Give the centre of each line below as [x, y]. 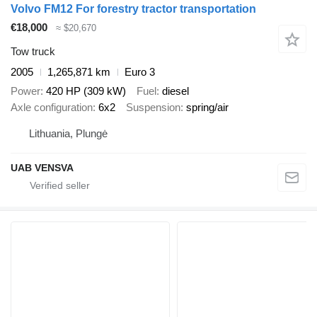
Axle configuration [52, 107]
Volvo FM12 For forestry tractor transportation [133, 8]
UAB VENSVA [42, 168]
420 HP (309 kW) [86, 91]
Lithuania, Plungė [68, 134]
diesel [175, 91]
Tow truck [33, 52]
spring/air [207, 107]
